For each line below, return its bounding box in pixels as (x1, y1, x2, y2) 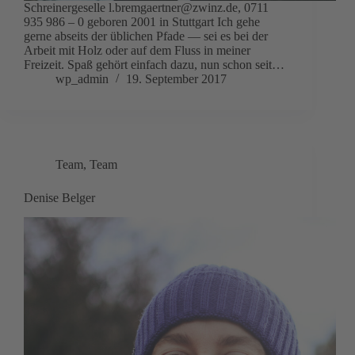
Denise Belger (24, 191, 95, 205)
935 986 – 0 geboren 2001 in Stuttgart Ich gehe (24, 15, 260, 29)
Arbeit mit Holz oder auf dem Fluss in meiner (24, 44, 250, 58)
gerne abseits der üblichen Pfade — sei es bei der (24, 29, 268, 44)
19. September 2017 (126, 72, 227, 86)
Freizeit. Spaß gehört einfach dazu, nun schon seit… (24, 58, 284, 72)
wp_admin (55, 72, 109, 86)
